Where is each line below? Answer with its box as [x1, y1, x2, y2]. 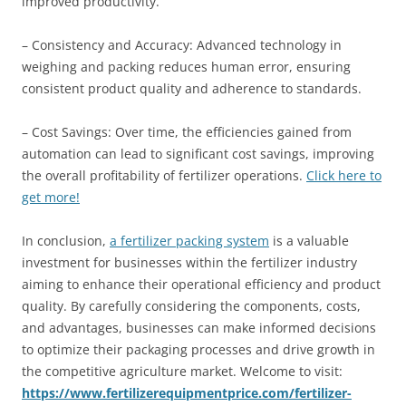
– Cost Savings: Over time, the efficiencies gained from [22, 122, 352, 140]
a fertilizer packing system [110, 231, 269, 249]
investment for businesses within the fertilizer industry [22, 253, 357, 271]
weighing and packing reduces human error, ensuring [22, 57, 351, 75]
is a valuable [269, 231, 349, 249]
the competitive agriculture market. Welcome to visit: [22, 362, 343, 380]
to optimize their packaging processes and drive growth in [22, 340, 375, 358]
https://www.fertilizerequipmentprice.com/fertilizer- [22, 383, 352, 401]
